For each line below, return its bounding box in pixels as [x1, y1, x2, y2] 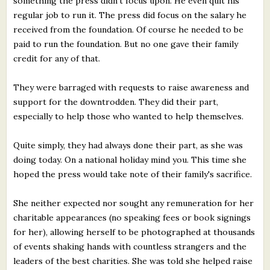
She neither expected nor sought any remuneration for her [13, 197, 254, 209]
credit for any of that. [13, 52, 101, 64]
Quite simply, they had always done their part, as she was [13, 139, 243, 151]
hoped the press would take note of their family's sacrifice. [13, 168, 253, 180]
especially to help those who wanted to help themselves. [13, 110, 244, 122]
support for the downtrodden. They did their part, [13, 96, 219, 107]
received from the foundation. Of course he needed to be [13, 24, 244, 35]
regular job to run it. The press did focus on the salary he [13, 9, 247, 20]
